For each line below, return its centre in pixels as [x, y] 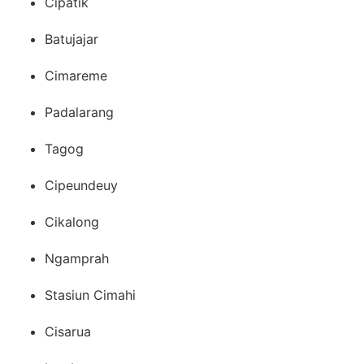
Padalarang [79, 112]
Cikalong [72, 221]
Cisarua [68, 331]
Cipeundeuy [81, 185]
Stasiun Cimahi [90, 295]
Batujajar [71, 39]
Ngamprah [77, 258]
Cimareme [76, 75]
